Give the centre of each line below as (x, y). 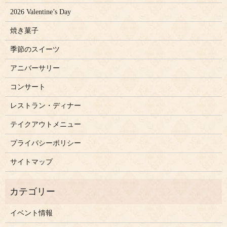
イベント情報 (31, 213)
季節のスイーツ (35, 50)
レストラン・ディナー (45, 106)
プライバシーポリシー (45, 143)
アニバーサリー (35, 68)
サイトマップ (31, 162)
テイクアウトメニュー (45, 125)
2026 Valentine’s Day (40, 12)
